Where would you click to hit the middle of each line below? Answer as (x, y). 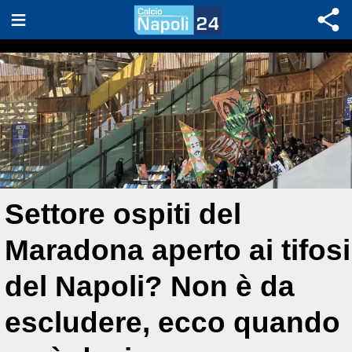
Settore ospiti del (123, 214)
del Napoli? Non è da (150, 286)
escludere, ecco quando (172, 323)
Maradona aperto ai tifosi (178, 250)
